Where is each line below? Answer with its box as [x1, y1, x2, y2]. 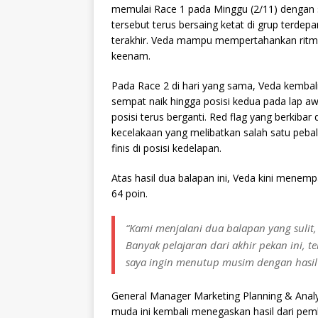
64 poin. [111, 186, 148, 200]
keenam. [111, 48, 150, 62]
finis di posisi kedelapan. [111, 141, 221, 155]
